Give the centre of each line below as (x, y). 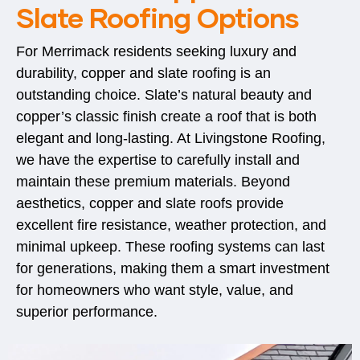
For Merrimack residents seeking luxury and (156, 52)
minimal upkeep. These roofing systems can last (170, 247)
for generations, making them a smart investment (173, 269)
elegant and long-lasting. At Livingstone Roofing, (171, 139)
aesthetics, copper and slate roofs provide (150, 204)
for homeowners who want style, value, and (155, 290)
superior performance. (87, 312)
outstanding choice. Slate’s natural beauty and (164, 95)
